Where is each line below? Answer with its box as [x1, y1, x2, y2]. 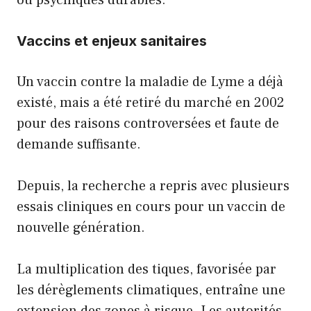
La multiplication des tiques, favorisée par [17, 260, 276, 278]
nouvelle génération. [17, 218, 145, 237]
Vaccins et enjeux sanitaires [17, 32, 207, 49]
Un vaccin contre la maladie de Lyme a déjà [17, 72, 283, 91]
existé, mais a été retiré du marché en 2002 [17, 93, 285, 112]
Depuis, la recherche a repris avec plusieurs [17, 176, 289, 195]
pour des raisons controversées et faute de [17, 114, 279, 133]
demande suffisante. [17, 135, 141, 153]
